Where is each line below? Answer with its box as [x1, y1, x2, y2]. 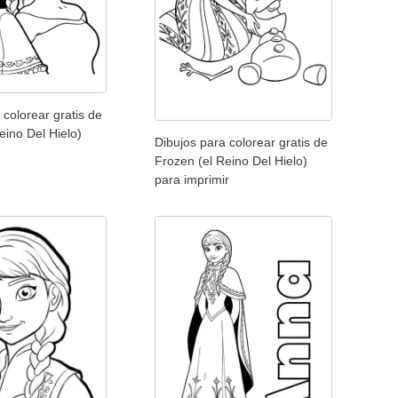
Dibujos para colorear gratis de [155, 135, 329, 150]
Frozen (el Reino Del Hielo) [155, 154, 308, 169]
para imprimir [155, 172, 230, 187]
